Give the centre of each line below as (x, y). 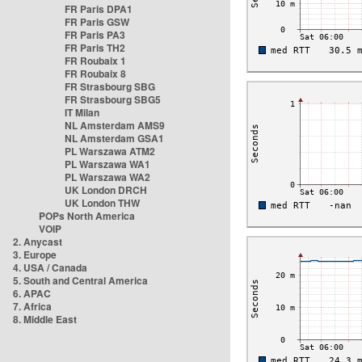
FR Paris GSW (97, 22)
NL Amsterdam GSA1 (114, 138)
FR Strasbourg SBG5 (113, 99)
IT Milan (82, 112)
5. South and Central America (80, 280)
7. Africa (32, 306)
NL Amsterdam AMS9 (115, 125)
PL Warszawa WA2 (107, 177)
